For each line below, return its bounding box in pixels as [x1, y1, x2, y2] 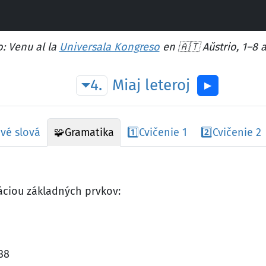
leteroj [145, 76, 191, 94]
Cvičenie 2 [213, 126, 262, 139]
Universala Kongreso [59, 40, 160, 53]
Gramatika [64, 126, 114, 139]
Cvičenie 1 [139, 126, 188, 139]
